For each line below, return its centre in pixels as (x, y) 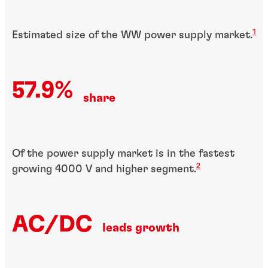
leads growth (141, 228)
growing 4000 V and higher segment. (104, 170)
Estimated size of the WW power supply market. (132, 35)
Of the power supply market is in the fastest (123, 154)
